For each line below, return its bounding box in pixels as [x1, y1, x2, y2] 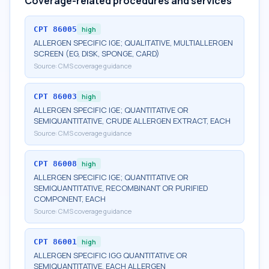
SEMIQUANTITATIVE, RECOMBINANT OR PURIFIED [34, 183, 208, 193]
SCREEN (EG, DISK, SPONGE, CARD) [34, 48, 160, 59]
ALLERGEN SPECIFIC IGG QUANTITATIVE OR [34, 250, 187, 261]
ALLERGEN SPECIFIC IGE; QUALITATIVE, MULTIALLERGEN [34, 37, 233, 48]
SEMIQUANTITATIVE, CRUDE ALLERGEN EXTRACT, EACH [34, 115, 231, 126]
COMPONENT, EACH [34, 193, 106, 204]
